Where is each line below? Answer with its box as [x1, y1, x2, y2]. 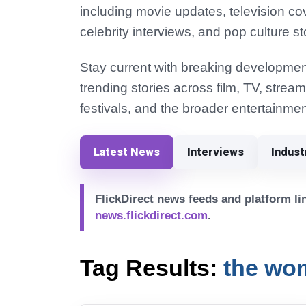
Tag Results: [80, 255, 223, 281]
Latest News [94, 145, 160, 158]
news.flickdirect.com [95, 209, 208, 222]
